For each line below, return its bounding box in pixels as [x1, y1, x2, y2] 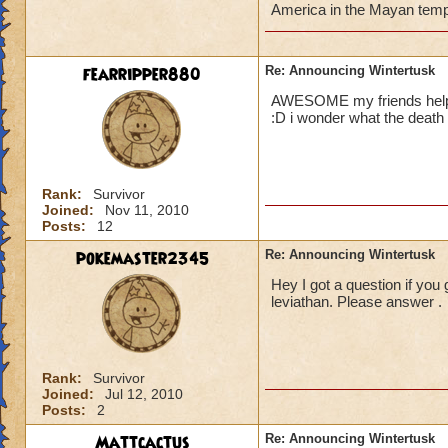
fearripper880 [83, 63, 201, 87]
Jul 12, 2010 [105, 386, 183, 402]
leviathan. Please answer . [271, 293, 442, 310]
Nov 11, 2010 [105, 202, 189, 218]
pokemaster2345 [75, 247, 209, 271]
